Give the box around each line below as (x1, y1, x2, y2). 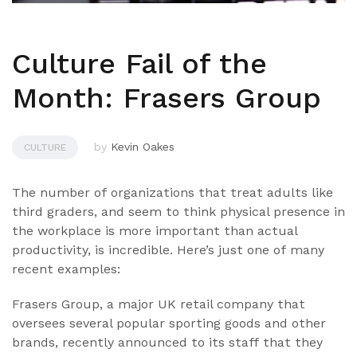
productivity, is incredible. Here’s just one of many (12, 242, 324, 258)
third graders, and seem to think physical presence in (12, 204, 345, 220)
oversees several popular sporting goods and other (12, 316, 326, 331)
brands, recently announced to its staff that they (12, 335, 323, 351)
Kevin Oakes (111, 140, 175, 154)
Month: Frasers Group (12, 81, 321, 116)
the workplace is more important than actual (12, 223, 297, 239)
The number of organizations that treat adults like (12, 185, 333, 201)
